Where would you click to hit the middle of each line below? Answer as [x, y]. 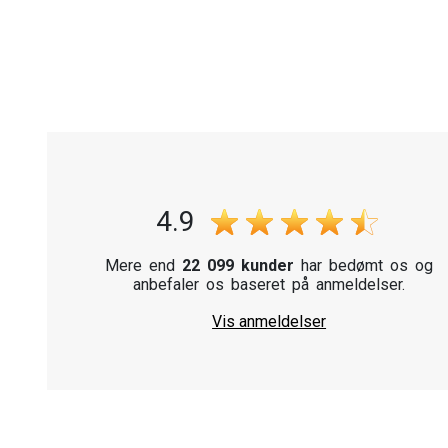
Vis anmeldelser [269, 322]
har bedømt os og [364, 266]
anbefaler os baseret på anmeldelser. [269, 285]
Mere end [144, 266]
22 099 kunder [238, 266]
